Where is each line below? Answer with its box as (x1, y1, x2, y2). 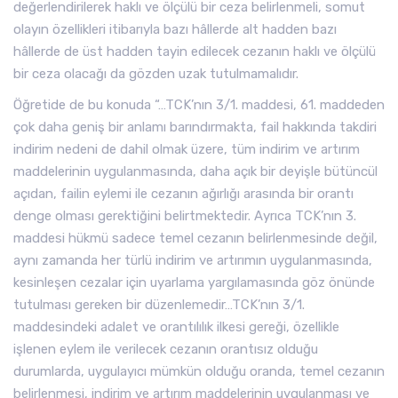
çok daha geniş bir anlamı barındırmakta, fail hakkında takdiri (13, 119, 377, 135)
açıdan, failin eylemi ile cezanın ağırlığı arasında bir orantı (13, 186, 354, 202)
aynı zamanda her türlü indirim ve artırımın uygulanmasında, (13, 252, 372, 268)
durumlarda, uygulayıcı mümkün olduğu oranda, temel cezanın (13, 363, 385, 379)
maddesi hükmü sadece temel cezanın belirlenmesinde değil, (13, 230, 378, 246)
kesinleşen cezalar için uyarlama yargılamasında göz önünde (13, 275, 375, 291)
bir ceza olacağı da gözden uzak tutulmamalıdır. (13, 66, 298, 82)
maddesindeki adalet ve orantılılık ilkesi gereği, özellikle (13, 319, 339, 335)
